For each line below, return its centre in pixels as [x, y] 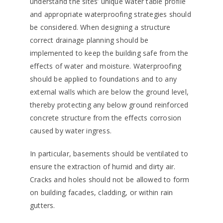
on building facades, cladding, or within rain [102, 193]
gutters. [43, 206]
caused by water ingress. [71, 131]
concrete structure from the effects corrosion [106, 118]
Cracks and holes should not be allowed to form [110, 180]
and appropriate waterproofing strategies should [111, 14]
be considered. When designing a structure [100, 27]
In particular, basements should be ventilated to [109, 154]
